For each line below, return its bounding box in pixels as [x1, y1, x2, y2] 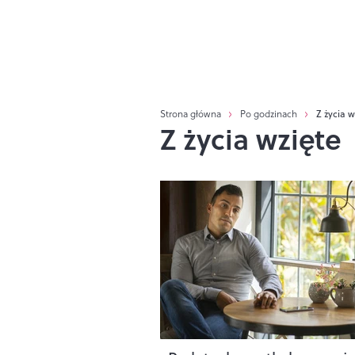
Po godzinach [240, 107, 297, 120]
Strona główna [160, 107, 221, 120]
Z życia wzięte [160, 118, 342, 159]
